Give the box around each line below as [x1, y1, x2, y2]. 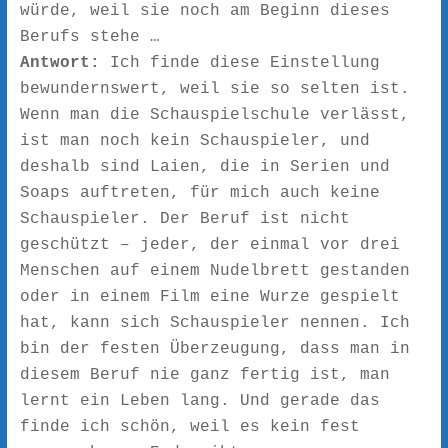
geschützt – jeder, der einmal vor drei [19, 235, 400, 254]
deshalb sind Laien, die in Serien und [19, 157, 390, 176]
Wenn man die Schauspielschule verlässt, [19, 105, 410, 124]
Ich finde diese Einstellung [99, 53, 380, 72]
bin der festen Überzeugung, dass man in [19, 339, 410, 358]
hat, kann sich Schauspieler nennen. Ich [19, 313, 410, 332]
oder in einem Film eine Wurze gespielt [19, 287, 400, 306]
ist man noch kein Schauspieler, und [19, 131, 370, 150]
